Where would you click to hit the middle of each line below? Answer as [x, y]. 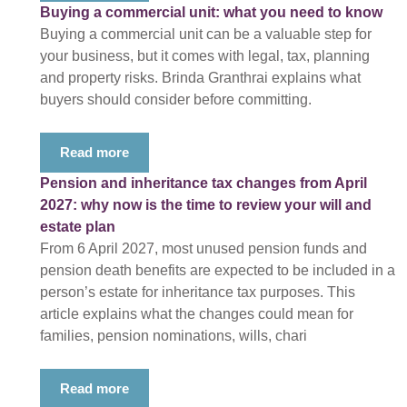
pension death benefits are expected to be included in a [218, 270]
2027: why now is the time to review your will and [206, 205]
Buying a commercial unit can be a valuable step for [206, 34]
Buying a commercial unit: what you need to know [211, 12]
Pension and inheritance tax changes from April [203, 183]
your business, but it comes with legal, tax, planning [205, 56]
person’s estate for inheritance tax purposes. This [198, 292]
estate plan [78, 227]
